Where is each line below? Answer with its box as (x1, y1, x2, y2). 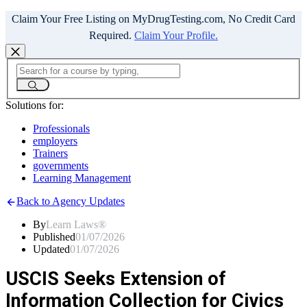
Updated (33, 243, 70, 256)
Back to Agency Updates (16, 195, 125, 207)
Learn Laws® (46, 219, 106, 231)
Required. (89, 29, 134, 41)
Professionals (33, 122, 90, 134)
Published (33, 231, 75, 243)
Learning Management (33, 171, 131, 184)
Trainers (33, 147, 68, 159)
